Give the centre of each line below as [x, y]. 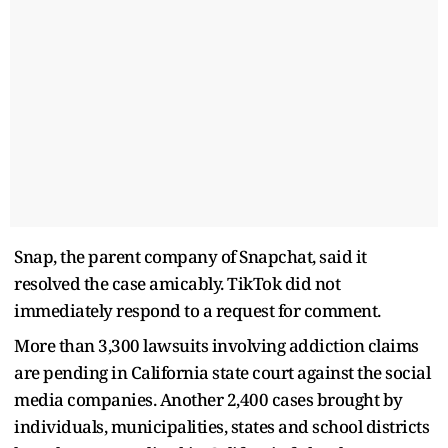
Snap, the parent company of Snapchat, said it [190, 256]
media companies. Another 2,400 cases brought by [208, 399]
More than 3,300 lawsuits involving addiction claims [216, 345]
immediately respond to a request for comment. [197, 310]
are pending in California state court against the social [222, 372]
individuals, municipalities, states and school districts [221, 426]
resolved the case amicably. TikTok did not [177, 283]
